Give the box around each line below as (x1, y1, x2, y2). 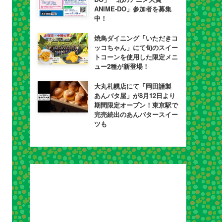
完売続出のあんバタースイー (94, 110, 178, 119)
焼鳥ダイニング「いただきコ (94, 33, 178, 43)
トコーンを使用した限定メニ (94, 52, 178, 61)
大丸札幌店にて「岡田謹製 (94, 81, 171, 91)
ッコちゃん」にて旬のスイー (94, 43, 178, 52)
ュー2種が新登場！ (94, 61, 149, 71)
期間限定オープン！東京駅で (94, 100, 178, 110)
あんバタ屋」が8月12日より (94, 91, 175, 100)
